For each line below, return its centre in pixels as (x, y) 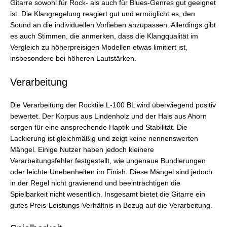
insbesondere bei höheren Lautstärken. (73, 58)
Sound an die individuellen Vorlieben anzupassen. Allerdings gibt (113, 25)
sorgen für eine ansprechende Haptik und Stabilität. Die (99, 127)
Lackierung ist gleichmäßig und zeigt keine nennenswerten (104, 138)
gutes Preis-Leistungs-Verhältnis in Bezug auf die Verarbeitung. (111, 205)
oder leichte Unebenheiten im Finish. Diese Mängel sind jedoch (111, 172)
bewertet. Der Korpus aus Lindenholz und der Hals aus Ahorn (108, 116)
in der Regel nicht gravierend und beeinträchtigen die (95, 183)
